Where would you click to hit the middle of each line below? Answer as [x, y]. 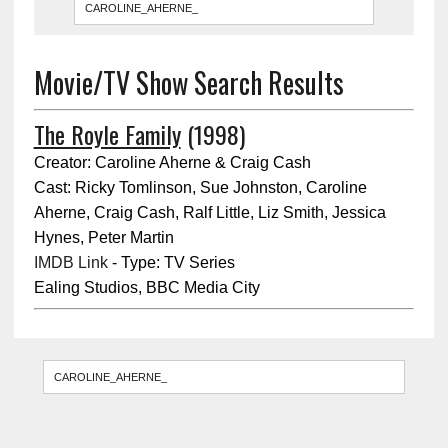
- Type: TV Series [171, 262]
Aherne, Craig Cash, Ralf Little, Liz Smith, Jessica [209, 212]
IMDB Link [70, 262]
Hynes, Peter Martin [103, 237]
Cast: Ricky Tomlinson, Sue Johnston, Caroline [200, 187]
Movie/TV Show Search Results [188, 82]
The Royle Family [107, 133]
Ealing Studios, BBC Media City [146, 287]
